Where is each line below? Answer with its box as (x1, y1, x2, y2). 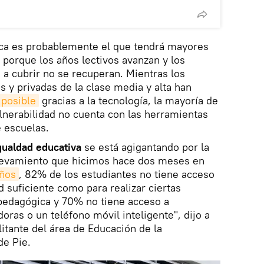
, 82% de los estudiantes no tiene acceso (19, 167, 214, 181)
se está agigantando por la (81, 140, 209, 154)
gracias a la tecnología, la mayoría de (39, 94, 218, 108)
